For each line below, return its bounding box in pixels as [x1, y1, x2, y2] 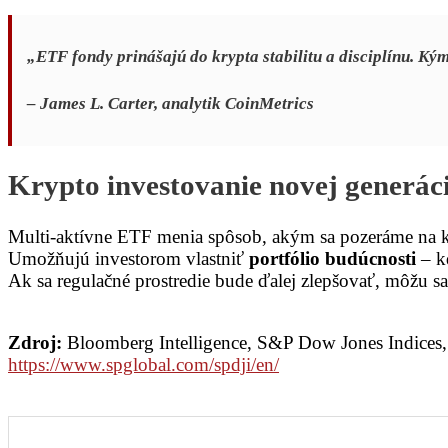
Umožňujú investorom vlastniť [8, 247, 249, 269]
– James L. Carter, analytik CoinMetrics [27, 94, 314, 114]
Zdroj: [8, 331, 62, 353]
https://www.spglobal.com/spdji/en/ [8, 353, 279, 375]
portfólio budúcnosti [249, 247, 416, 269]
